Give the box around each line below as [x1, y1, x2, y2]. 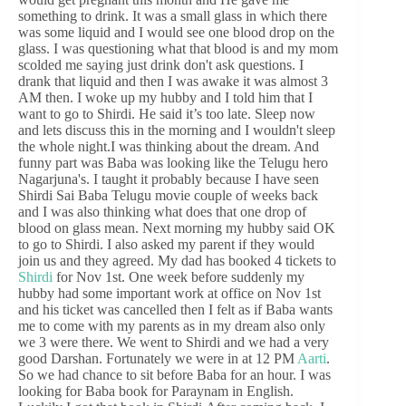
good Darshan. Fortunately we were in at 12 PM [18, 351, 297, 367]
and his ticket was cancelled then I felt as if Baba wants [18, 302, 333, 318]
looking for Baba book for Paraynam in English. [18, 383, 294, 400]
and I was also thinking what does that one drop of [18, 204, 306, 220]
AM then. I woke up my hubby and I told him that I [18, 90, 313, 106]
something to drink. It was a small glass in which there [18, 8, 327, 24]
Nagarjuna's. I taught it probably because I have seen [18, 171, 319, 188]
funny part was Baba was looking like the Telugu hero [18, 155, 328, 171]
